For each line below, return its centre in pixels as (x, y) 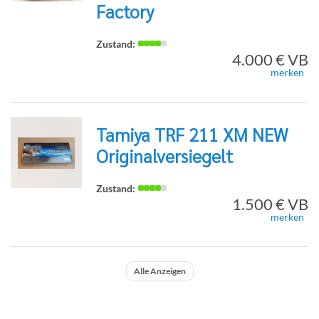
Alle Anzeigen (159, 271)
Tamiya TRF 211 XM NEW (192, 134)
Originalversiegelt (164, 155)
